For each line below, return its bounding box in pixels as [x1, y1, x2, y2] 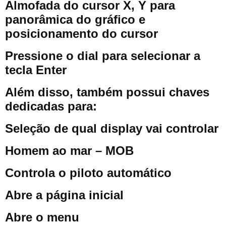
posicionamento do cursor [5, 27, 158, 40]
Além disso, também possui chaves [5, 85, 209, 99]
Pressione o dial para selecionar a [5, 49, 200, 63]
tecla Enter [5, 63, 67, 77]
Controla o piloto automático [5, 166, 172, 180]
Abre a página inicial [5, 188, 124, 202]
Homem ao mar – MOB [5, 144, 134, 157]
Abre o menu [5, 210, 79, 224]
